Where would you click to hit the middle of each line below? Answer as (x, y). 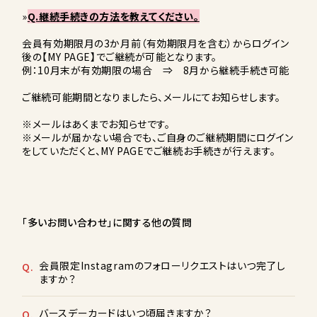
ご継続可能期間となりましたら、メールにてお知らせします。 (152, 97)
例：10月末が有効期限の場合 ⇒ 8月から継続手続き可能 (156, 70)
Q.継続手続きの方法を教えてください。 (113, 17)
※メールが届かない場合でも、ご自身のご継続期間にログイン (158, 138)
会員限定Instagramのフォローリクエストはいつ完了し (162, 266)
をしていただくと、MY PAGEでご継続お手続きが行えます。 (149, 151)
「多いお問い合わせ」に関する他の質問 (107, 223)
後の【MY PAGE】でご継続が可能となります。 (120, 57)
